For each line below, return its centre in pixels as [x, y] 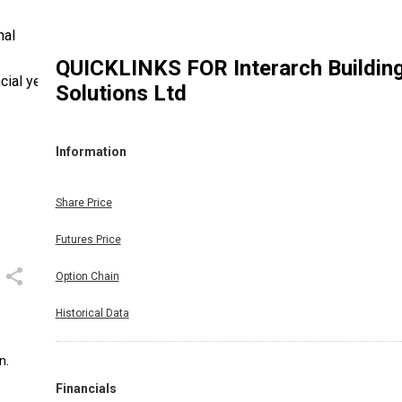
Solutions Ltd [121, 93]
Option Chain [87, 276]
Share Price [83, 202]
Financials [86, 388]
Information [91, 152]
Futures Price [88, 239]
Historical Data [92, 313]
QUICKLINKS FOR [144, 68]
